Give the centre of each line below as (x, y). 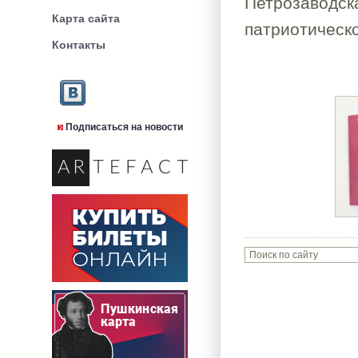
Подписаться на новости (124, 127)
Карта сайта (86, 18)
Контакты (79, 45)
